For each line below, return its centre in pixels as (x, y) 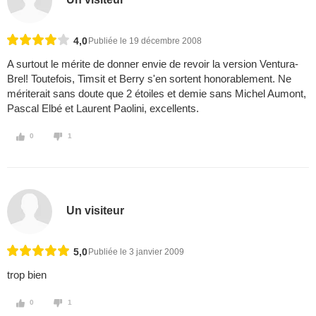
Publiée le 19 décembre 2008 (145, 41)
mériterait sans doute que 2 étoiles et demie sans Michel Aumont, (157, 94)
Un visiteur (96, 210)
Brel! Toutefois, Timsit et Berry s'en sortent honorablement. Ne (149, 79)
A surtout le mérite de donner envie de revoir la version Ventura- (153, 64)
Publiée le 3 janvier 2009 (136, 252)
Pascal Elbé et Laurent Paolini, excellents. (103, 109)
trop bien (27, 275)
